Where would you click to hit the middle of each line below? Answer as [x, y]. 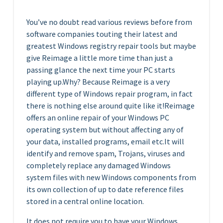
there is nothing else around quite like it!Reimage [111, 106]
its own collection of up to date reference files [105, 189]
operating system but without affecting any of [105, 129]
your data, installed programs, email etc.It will [105, 141]
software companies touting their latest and [102, 34]
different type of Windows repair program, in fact [110, 94]
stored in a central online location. [85, 201]
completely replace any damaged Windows [99, 165]
